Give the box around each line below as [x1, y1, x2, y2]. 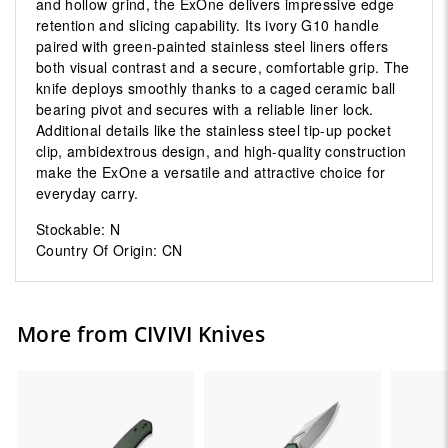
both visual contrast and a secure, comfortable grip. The [36, 57, 410, 77]
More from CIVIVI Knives [17, 320, 266, 348]
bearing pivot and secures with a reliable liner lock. [36, 99, 374, 119]
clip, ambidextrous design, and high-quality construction [36, 141, 407, 161]
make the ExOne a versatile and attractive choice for [36, 162, 386, 182]
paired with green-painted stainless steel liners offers [36, 36, 389, 56]
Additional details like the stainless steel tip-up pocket [36, 120, 391, 140]
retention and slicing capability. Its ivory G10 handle [36, 15, 379, 35]
